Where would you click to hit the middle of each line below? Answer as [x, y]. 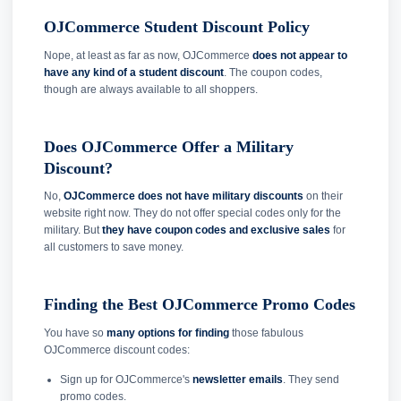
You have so [75, 333]
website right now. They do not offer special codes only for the [192, 213]
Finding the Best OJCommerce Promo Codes [200, 305]
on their [323, 196]
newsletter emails [237, 379]
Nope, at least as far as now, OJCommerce [148, 55]
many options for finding [168, 333]
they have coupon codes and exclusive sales [216, 230]
